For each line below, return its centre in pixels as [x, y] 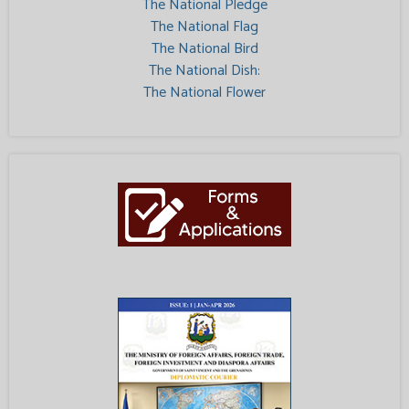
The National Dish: [204, 70]
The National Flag [204, 26]
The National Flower [204, 92]
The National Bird [204, 48]
